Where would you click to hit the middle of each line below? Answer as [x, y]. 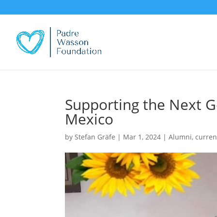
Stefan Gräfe [95, 137]
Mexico [89, 119]
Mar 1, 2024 [142, 137]
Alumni [180, 137]
